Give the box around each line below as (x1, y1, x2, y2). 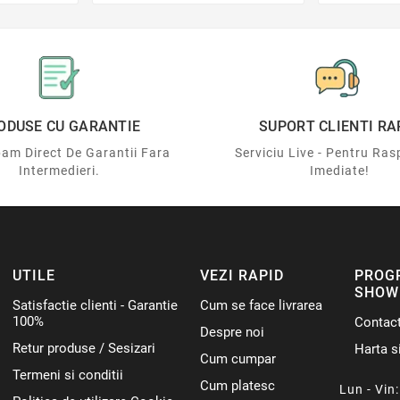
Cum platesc (200, 377, 276, 394)
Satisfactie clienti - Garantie (12, 296, 179, 313)
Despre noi (200, 323, 265, 340)
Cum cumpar (200, 350, 277, 367)
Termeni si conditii (12, 366, 124, 383)
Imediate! (309, 162, 370, 178)
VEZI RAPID (200, 266, 285, 284)
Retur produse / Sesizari (12, 339, 156, 356)
